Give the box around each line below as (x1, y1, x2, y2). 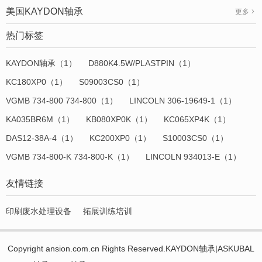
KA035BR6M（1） (6, 115, 74, 125)
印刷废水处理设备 (6, 206, 71, 216)
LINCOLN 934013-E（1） (146, 152, 241, 162)
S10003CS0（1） (163, 133, 228, 143)
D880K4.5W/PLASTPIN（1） (88, 58, 195, 68)
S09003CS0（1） (79, 77, 144, 87)
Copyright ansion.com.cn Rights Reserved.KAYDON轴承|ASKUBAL (8, 244, 254, 254)
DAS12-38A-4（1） (6, 133, 78, 143)
